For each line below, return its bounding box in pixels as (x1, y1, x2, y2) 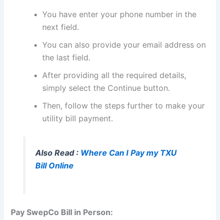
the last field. (42, 52, 91, 62)
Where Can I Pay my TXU (80, 147, 177, 158)
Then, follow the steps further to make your (42, 100, 205, 110)
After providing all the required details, (42, 70, 187, 80)
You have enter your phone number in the (42, 9, 197, 19)
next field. (42, 22, 80, 32)
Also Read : (35, 147, 81, 158)
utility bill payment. (42, 113, 113, 123)
